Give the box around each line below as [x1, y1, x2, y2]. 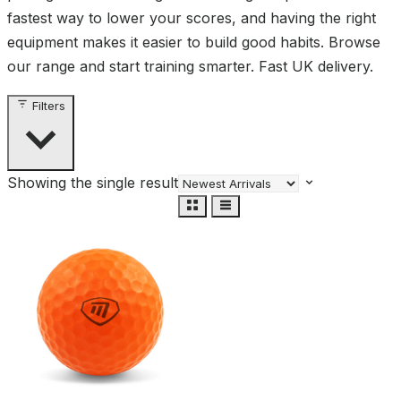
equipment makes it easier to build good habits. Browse [7, 32, 380, 51]
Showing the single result [7, 173, 178, 192]
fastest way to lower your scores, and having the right [7, 8, 376, 27]
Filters [32, 98, 65, 113]
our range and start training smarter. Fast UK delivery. [7, 56, 373, 75]
